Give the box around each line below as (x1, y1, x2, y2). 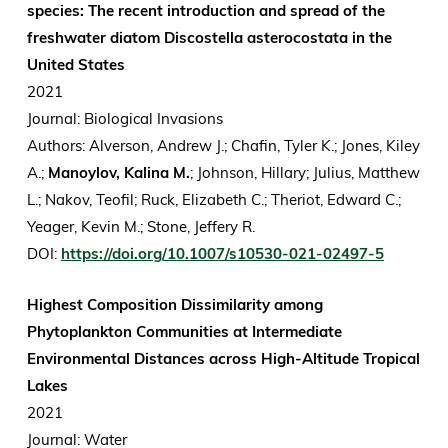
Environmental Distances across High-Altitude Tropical (26, 349, 420, 369)
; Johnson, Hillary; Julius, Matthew (189, 163, 420, 183)
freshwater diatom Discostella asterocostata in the (26, 28, 392, 48)
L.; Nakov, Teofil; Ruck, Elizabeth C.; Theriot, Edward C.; (26, 190, 401, 210)
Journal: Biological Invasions (26, 109, 227, 129)
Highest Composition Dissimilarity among (26, 295, 323, 315)
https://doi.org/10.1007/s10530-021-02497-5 (60, 244, 384, 264)
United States (26, 55, 125, 75)
